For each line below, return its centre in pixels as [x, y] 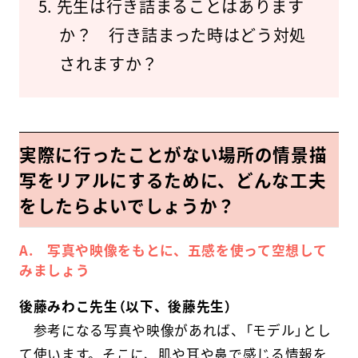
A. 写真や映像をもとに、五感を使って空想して [173, 251]
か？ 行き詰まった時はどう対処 [182, 35]
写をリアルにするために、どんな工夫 [173, 179]
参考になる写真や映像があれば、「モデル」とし [175, 330]
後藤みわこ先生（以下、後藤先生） [125, 306]
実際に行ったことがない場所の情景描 [173, 154]
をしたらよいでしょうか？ [127, 205]
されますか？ [108, 64]
